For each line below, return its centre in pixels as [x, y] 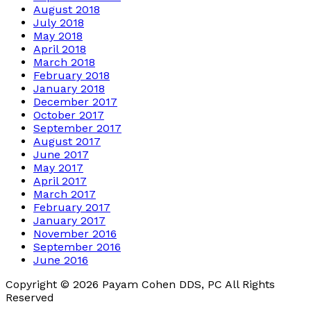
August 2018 [67, 9]
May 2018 [58, 35]
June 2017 [61, 154]
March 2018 [64, 62]
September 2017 [77, 128]
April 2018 [60, 49]
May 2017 [58, 167]
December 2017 [75, 101]
